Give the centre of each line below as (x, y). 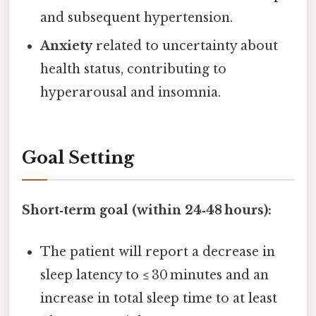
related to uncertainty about (186, 46)
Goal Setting (78, 157)
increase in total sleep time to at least (159, 299)
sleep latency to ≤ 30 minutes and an (155, 275)
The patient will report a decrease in (158, 252)
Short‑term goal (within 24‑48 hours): (147, 211)
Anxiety (67, 46)
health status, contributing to (134, 69)
